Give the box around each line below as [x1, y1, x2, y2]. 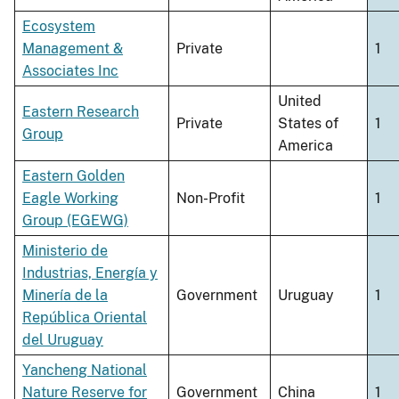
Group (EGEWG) [22, 212, 128, 230]
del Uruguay [22, 331, 103, 349]
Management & [22, 40, 123, 58]
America [278, 137, 333, 155]
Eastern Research [22, 103, 139, 121]
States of [278, 115, 338, 133]
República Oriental [22, 309, 147, 327]
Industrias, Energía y [22, 265, 158, 282]
